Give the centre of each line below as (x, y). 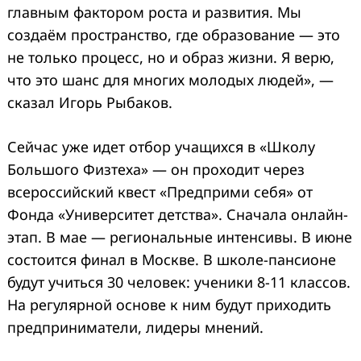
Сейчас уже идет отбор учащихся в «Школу (161, 146)
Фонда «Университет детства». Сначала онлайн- (178, 214)
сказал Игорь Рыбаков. (90, 102)
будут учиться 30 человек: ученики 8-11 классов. (179, 282)
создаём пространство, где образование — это (174, 34)
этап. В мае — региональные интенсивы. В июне (180, 237)
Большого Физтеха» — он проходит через (156, 169)
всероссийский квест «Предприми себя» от (160, 191)
